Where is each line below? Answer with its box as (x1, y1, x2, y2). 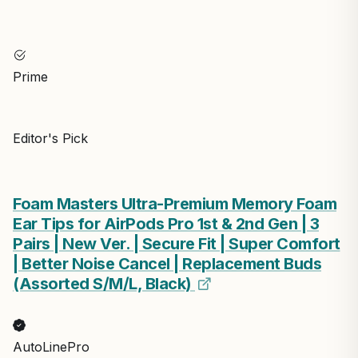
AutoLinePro (13, 338, 89, 355)
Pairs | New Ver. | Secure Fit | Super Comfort (13, 233, 340, 253)
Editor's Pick (13, 129, 88, 146)
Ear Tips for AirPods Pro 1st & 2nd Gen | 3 (13, 213, 319, 233)
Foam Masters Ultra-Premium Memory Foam (13, 193, 336, 213)
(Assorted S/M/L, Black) (13, 273, 195, 293)
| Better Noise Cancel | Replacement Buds (13, 253, 321, 273)
